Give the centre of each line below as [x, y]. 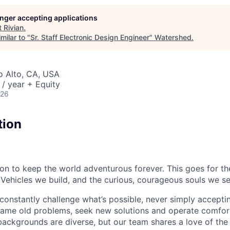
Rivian [14, 28]
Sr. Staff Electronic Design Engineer [90, 37]
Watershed [173, 37]
